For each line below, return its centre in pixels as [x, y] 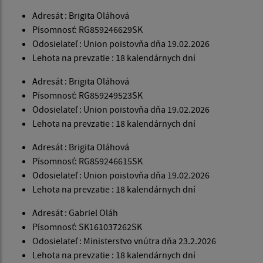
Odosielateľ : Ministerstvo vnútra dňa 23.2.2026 [124, 241]
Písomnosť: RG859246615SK [87, 161]
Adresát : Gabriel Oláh [75, 213]
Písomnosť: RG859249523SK [87, 95]
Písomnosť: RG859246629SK [87, 30]
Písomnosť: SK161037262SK [87, 227]
